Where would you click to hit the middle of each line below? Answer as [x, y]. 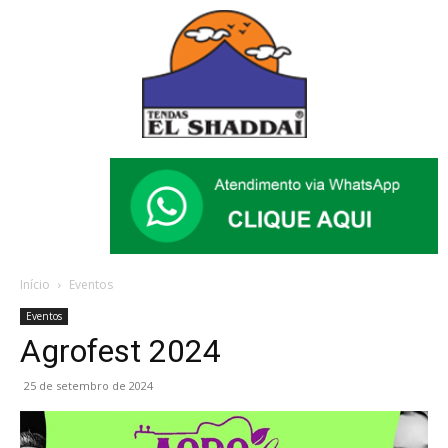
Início [35, 284]
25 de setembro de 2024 [88, 385]
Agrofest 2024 [120, 350]
